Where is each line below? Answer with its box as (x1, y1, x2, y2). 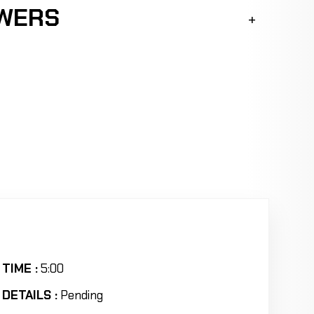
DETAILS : (2, 286, 58, 303)
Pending (60, 286, 103, 303)
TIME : (2, 259, 39, 276)
